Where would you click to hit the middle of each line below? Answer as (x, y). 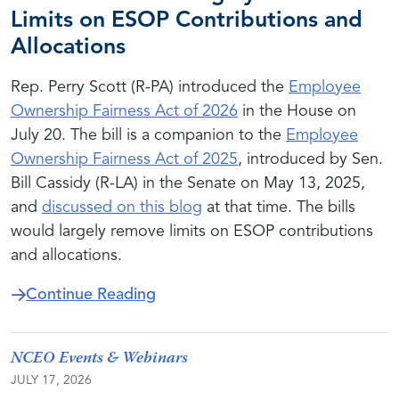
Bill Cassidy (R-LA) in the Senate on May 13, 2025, (188, 183)
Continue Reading (91, 295)
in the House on (297, 111)
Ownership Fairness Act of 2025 (124, 159)
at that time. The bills (279, 208)
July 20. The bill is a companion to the (148, 135)
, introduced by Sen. (310, 159)
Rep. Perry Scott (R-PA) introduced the (150, 87)
